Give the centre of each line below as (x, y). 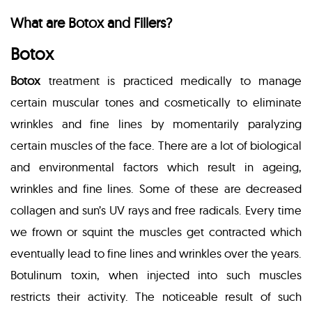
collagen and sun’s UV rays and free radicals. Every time (156, 210)
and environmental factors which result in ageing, (156, 167)
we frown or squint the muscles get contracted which (156, 232)
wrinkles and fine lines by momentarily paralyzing (156, 124)
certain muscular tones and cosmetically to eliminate (156, 102)
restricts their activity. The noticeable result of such (156, 297)
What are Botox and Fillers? (91, 23)
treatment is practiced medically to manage (171, 81)
